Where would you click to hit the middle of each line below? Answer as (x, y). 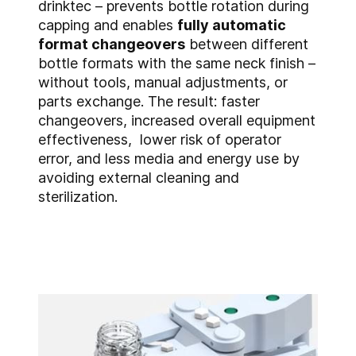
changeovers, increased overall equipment (177, 121)
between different (247, 44)
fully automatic (232, 25)
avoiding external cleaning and (139, 178)
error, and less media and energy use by (169, 159)
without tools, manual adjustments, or (163, 83)
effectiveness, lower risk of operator (160, 140)
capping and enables (108, 25)
